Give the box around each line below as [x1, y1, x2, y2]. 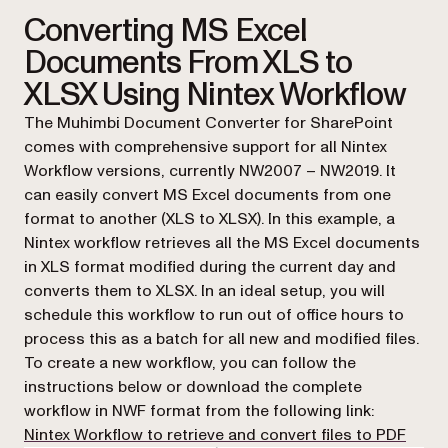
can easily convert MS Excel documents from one [24, 184, 391, 207]
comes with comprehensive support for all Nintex [24, 136, 387, 159]
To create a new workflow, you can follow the [24, 352, 356, 375]
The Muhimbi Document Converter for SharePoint [24, 112, 393, 135]
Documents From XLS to [24, 41, 352, 86]
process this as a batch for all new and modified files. [24, 328, 419, 351]
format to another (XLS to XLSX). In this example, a [24, 208, 395, 231]
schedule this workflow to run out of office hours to [24, 304, 404, 327]
